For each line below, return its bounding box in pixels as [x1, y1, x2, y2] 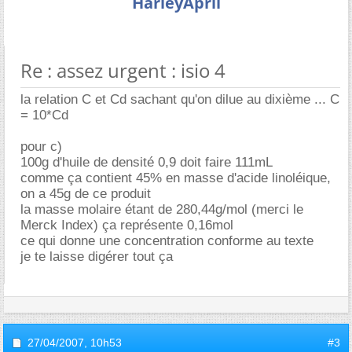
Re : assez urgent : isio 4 [20, 57, 225, 83]
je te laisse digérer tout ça [20, 249, 173, 264]
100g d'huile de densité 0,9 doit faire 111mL [20, 155, 273, 170]
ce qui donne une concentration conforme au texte [20, 233, 313, 248]
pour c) [20, 139, 62, 154]
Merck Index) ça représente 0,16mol [20, 218, 233, 233]
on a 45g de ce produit [20, 186, 151, 201]
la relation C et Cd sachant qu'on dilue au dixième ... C [20, 92, 339, 107]
